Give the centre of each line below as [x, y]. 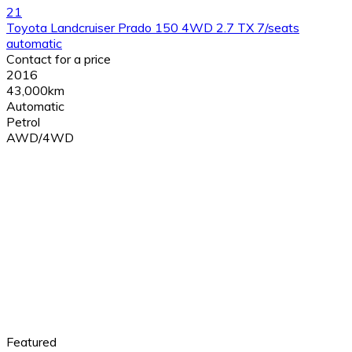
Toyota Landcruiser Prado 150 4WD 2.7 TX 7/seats [153, 28]
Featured [31, 342]
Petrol [23, 122]
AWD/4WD [40, 138]
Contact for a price [59, 59]
